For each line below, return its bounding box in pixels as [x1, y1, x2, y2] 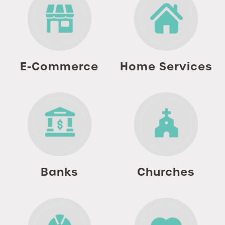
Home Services [120, 59, 212, 74]
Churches [137, 165, 194, 180]
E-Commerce [20, 59, 98, 74]
